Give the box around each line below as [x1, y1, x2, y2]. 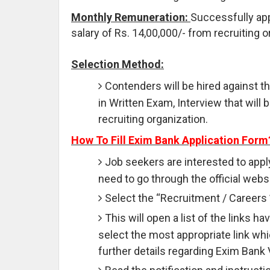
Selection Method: [71, 57, 164, 71]
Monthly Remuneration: [71, 10, 190, 24]
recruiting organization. [98, 112, 208, 125]
